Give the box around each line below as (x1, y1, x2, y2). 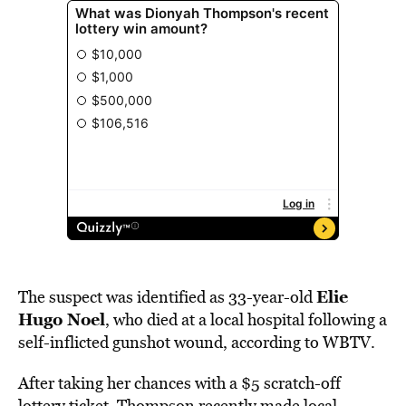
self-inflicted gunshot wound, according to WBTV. (18, 331, 375, 353)
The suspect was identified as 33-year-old (18, 285, 316, 308)
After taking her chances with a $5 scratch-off (18, 372, 341, 394)
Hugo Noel (18, 307, 105, 331)
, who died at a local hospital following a (105, 308, 387, 331)
